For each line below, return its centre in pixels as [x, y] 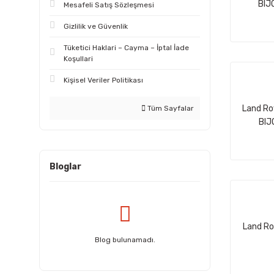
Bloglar [65, 167]
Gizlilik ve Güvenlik [96, 26]
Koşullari [78, 59]
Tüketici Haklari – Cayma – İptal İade [126, 48]
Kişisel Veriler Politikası [103, 80]
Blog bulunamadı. [125, 240]
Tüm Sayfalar [170, 108]
